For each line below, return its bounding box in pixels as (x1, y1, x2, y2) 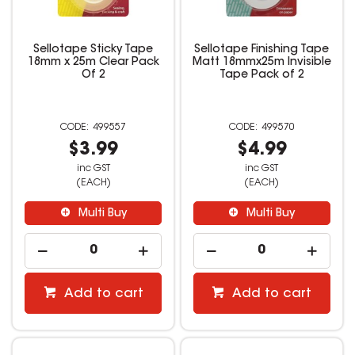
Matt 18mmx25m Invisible (192, 57, 331, 69)
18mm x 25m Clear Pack (27, 57, 159, 69)
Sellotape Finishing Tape (194, 44, 330, 56)
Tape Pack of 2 (219, 70, 304, 82)
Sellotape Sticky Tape (33, 44, 154, 56)
